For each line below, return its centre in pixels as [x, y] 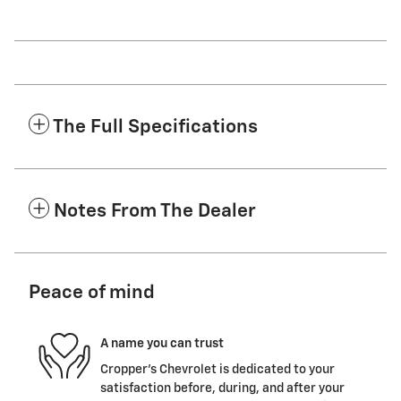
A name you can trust [162, 343]
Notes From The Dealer [155, 212]
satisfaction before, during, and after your [222, 389]
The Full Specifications [155, 128]
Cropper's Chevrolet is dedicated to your [218, 370]
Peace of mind [92, 294]
